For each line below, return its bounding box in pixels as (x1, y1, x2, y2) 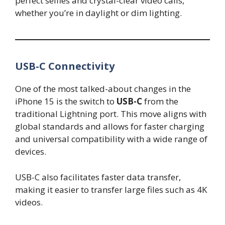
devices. (15, 146, 46, 158)
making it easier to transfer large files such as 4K (15, 183, 207, 195)
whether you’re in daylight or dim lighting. (15, 7, 182, 19)
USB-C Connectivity (15, 59, 115, 73)
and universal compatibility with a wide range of (15, 133, 207, 145)
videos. (15, 196, 43, 208)
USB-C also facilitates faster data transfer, (15, 171, 181, 183)
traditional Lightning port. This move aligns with (15, 108, 206, 120)
